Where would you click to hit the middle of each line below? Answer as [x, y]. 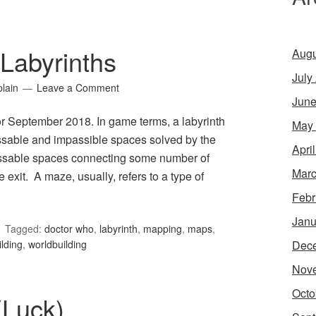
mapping [163, 229]
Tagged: [25, 229]
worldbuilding [57, 244]
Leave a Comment [78, 88]
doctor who [69, 229]
